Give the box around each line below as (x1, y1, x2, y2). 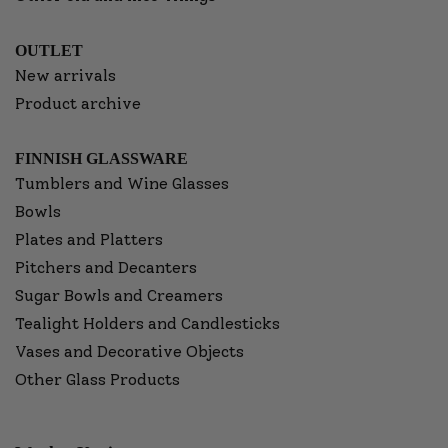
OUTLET (15, 41, 83, 59)
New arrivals (15, 65, 116, 85)
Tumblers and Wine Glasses (15, 173, 229, 193)
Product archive (15, 93, 141, 113)
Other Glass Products (15, 369, 180, 389)
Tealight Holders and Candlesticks (15, 313, 280, 333)
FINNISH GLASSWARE (15, 149, 188, 167)
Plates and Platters (15, 229, 163, 249)
